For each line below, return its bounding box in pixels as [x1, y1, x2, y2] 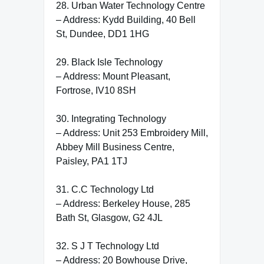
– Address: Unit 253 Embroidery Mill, [56, 127, 208, 138]
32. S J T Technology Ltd [56, 240, 159, 251]
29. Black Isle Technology [56, 57, 163, 67]
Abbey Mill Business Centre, [56, 141, 174, 152]
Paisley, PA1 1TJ [56, 156, 127, 166]
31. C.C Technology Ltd [56, 184, 154, 194]
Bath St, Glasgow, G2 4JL [56, 212, 163, 223]
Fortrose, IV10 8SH [56, 85, 136, 95]
